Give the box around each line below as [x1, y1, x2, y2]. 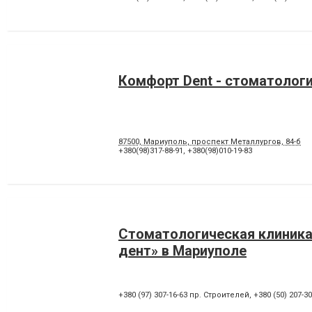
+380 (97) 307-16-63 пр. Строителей [118, 290, 249, 299]
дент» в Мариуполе [118, 242, 247, 259]
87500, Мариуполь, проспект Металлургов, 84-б [118, 136, 301, 146]
